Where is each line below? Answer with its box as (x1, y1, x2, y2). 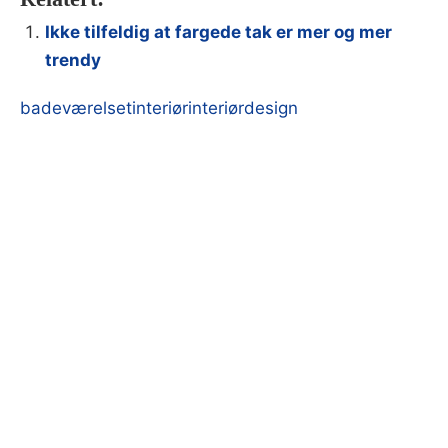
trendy (45, 50, 101, 71)
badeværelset (20, 98, 132, 119)
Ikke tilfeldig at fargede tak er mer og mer (45, 22, 392, 43)
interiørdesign (188, 98, 298, 119)
